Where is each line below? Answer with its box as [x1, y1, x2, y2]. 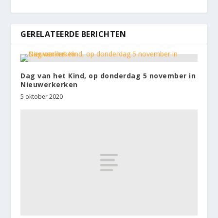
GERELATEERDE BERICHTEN [20, 29, 127, 40]
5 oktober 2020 [20, 92, 63, 101]
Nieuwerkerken [20, 80, 78, 90]
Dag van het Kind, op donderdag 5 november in [20, 71, 196, 81]
